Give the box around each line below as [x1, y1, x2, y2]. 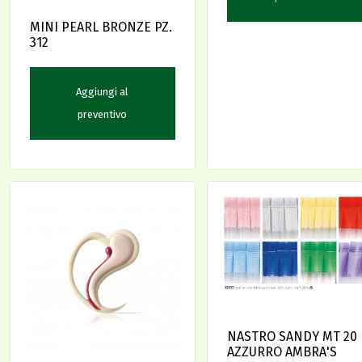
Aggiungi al [76, 86, 129, 99]
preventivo [78, 108, 128, 121]
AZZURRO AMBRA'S [226, 344, 337, 360]
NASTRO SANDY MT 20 [226, 329, 357, 345]
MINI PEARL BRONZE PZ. [30, 19, 172, 36]
